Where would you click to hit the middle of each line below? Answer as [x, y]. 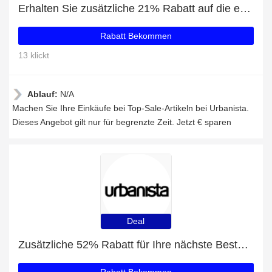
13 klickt [34, 55]
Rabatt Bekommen [136, 36]
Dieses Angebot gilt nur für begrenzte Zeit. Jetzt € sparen [122, 122]
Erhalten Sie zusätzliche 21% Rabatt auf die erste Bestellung [245, 8]
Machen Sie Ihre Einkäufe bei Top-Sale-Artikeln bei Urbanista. [131, 108]
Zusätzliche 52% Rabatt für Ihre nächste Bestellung [243, 245]
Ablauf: [44, 94]
